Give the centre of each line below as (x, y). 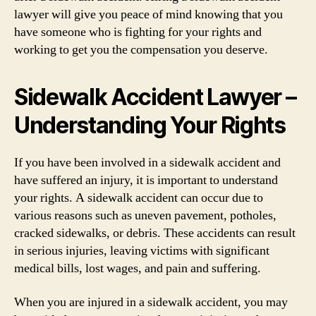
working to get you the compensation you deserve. (141, 50)
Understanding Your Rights (150, 125)
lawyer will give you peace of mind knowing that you (148, 14)
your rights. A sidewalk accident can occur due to (139, 198)
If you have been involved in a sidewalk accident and (147, 163)
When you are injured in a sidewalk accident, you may (151, 302)
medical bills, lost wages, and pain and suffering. (138, 268)
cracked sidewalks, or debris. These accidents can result (155, 233)
